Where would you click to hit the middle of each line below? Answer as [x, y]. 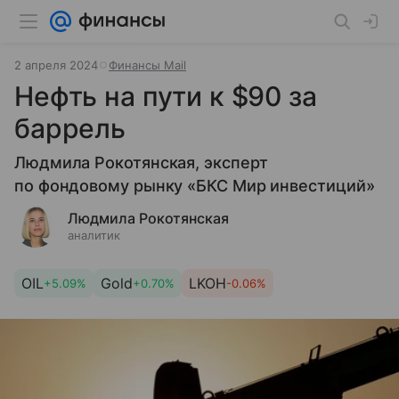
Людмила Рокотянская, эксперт [141, 163]
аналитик [94, 235]
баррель [70, 128]
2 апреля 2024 [56, 65]
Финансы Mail [147, 65]
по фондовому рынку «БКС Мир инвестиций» [195, 186]
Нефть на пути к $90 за [166, 96]
